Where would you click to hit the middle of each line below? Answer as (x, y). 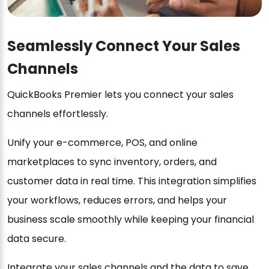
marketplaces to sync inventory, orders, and (112, 162)
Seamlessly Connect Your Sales (124, 46)
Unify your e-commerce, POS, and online (102, 142)
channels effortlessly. (58, 113)
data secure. (37, 238)
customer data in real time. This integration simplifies (132, 181)
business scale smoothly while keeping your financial (131, 219)
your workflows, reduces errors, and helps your (117, 200)
